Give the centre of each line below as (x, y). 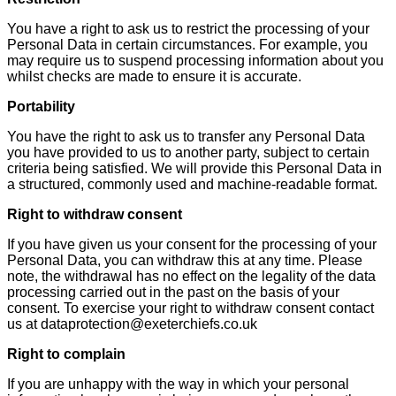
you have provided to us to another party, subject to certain (188, 152)
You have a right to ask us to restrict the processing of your (188, 28)
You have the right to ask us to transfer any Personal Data (186, 136)
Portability (41, 106)
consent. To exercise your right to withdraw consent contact (190, 308)
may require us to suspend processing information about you (195, 60)
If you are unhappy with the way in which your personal (178, 384)
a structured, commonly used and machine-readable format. (192, 184)
